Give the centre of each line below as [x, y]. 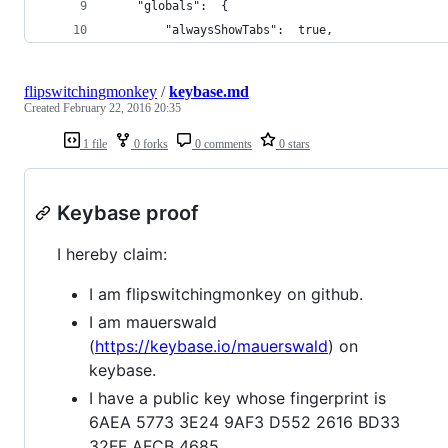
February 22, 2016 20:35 [122, 107]
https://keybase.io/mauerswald [211, 345]
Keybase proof [128, 212]
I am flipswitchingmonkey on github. [226, 293]
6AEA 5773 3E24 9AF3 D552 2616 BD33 [244, 421]
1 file [93, 143]
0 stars [293, 143]
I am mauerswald [153, 321]
